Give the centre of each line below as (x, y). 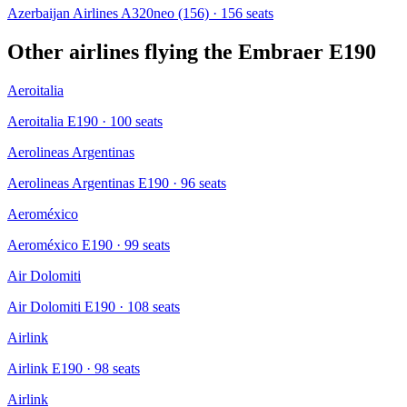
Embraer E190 (307, 51)
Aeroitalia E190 (53, 121)
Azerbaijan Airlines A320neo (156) (108, 13)
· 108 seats (148, 306)
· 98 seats (111, 368)
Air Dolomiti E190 (61, 306)
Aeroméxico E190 (60, 244)
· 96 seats (198, 183)
